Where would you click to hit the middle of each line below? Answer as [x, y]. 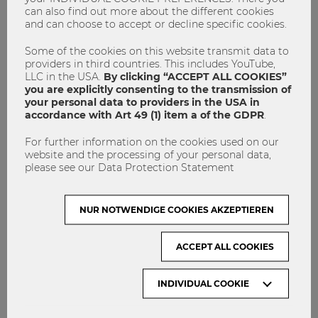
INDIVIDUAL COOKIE [203, 283]
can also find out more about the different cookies [149, 11]
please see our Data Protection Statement [130, 167]
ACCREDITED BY [54, 300]
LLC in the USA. [64, 76]
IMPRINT [32, 18]
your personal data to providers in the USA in [142, 102]
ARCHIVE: [35, 121]
